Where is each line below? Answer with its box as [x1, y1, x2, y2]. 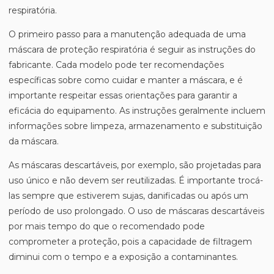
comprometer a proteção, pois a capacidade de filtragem [9, 236, 252, 247]
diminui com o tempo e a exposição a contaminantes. [9, 251, 238, 262]
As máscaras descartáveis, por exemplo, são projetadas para [9, 160, 261, 171]
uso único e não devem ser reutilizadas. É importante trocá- [9, 175, 263, 186]
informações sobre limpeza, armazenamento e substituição [9, 120, 262, 131]
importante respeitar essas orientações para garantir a [9, 90, 237, 101]
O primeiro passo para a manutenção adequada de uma [9, 29, 246, 40]
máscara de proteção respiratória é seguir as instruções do [9, 44, 256, 55]
